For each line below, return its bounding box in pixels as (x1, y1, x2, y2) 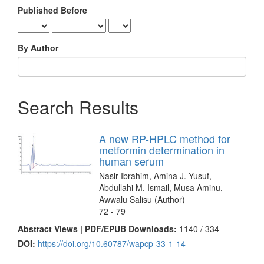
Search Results (18, 94, 138, 120)
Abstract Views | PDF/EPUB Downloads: (18, 222, 179, 235)
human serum (99, 153, 164, 169)
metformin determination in (99, 141, 225, 157)
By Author (18, 41, 58, 54)
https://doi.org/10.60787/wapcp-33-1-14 (38, 237, 186, 249)
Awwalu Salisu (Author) (99, 193, 185, 205)
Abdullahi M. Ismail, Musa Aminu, (99, 181, 223, 193)
